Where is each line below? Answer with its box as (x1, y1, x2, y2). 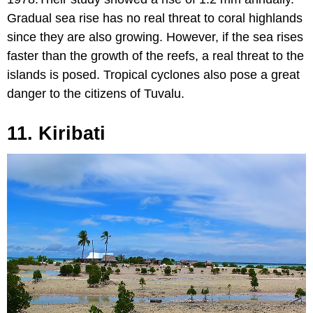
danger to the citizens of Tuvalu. (7, 87, 184, 101)
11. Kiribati (7, 123, 105, 145)
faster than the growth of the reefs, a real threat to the (7, 49, 304, 64)
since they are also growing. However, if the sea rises (7, 30, 303, 45)
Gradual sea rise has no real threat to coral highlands (7, 11, 303, 26)
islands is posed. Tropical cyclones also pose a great (7, 68, 300, 82)
